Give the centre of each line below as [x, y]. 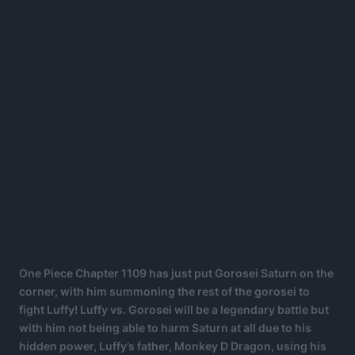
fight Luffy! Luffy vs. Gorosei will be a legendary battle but [174, 309]
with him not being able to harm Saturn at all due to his [165, 328]
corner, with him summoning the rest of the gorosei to [164, 291]
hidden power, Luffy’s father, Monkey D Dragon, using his [173, 346]
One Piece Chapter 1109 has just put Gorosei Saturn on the [176, 273]
